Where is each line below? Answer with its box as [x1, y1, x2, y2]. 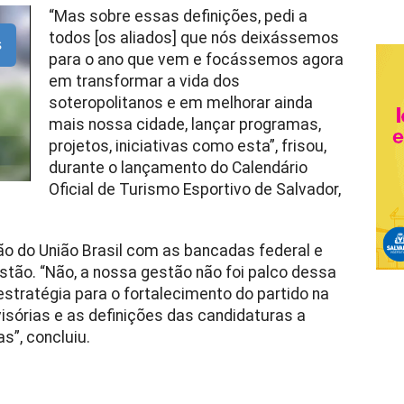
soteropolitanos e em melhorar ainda [48, 94, 313, 112]
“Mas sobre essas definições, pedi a [48, 7, 308, 25]
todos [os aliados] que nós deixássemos [48, 29, 339, 47]
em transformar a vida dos [48, 72, 240, 90]
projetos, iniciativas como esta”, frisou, [48, 137, 326, 155]
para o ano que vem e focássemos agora [48, 50, 344, 69]
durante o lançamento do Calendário [48, 159, 308, 177]
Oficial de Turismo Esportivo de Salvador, [48, 180, 341, 198]
